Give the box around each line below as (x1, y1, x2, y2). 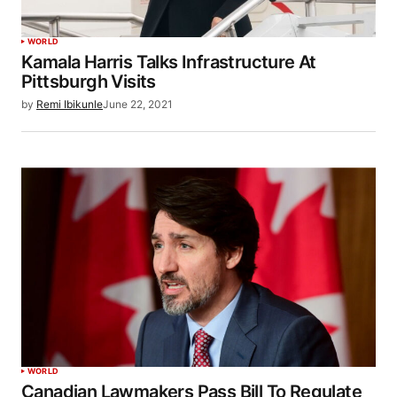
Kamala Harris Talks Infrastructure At (21, 51, 316, 73)
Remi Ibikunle (36, 97, 103, 111)
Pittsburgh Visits (21, 70, 156, 92)
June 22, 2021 (103, 97, 173, 111)
